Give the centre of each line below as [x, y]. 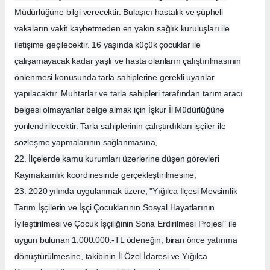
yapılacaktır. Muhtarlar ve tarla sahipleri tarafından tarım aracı [129, 94]
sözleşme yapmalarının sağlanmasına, [86, 143]
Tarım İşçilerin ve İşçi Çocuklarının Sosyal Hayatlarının [115, 208]
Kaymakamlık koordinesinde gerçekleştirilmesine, [105, 175]
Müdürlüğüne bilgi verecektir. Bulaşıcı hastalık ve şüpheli [119, 12]
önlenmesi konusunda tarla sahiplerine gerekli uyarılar [115, 77]
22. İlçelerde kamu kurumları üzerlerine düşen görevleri [117, 159]
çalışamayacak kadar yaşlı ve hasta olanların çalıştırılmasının [128, 61]
